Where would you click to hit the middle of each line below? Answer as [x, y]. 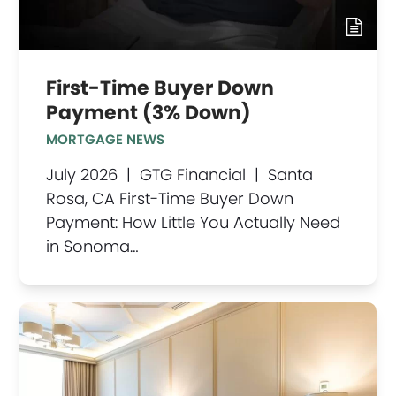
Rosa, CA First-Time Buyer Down [170, 199]
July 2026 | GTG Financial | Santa [180, 175]
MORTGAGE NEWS [106, 140]
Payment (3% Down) [149, 113]
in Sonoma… [93, 247]
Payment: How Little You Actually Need [194, 223]
